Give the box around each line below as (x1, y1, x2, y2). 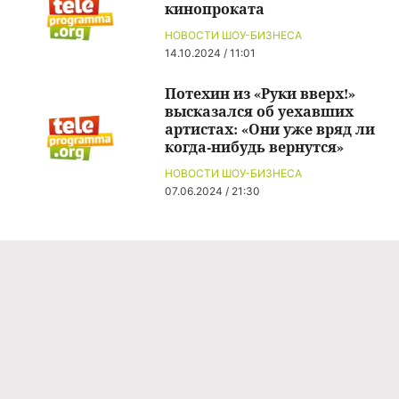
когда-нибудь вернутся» (165, 136, 344, 157)
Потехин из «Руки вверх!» (165, 83, 355, 103)
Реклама (169, 370, 230, 388)
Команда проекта (138, 346, 261, 363)
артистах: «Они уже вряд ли (165, 118, 375, 139)
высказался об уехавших (165, 101, 354, 121)
